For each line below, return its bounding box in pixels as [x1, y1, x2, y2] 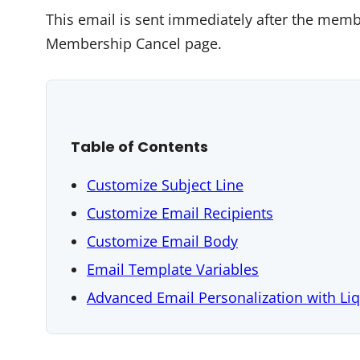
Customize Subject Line [87, 175, 243, 194]
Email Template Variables [87, 260, 259, 279]
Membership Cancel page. [46, 34, 222, 53]
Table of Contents [71, 137, 208, 157]
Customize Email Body [87, 231, 238, 251]
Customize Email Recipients [87, 203, 273, 223]
